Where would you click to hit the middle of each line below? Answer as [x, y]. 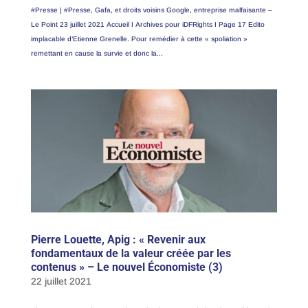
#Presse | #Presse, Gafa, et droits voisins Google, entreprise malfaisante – [151, 10]
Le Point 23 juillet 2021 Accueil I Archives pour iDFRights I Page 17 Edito [147, 24]
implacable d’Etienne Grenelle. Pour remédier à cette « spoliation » [139, 38]
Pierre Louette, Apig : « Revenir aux [118, 240]
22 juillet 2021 [61, 282]
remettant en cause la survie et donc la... [97, 53]
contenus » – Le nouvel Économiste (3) [126, 267]
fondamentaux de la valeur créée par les [131, 254]
